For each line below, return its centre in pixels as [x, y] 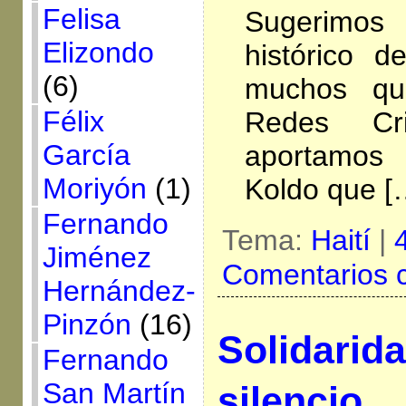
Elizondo [98, 53]
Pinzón [87, 324]
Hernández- [119, 291]
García [86, 155]
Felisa [81, 19]
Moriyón [94, 188]
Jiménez [97, 257]
